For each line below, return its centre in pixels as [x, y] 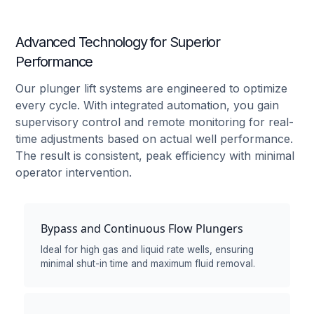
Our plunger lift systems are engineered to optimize [152, 88]
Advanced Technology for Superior [118, 42]
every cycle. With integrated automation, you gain [148, 105]
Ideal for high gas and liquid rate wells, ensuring [148, 249]
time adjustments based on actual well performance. [155, 138]
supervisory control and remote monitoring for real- [155, 122]
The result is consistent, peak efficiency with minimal [155, 155]
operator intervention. [74, 172]
